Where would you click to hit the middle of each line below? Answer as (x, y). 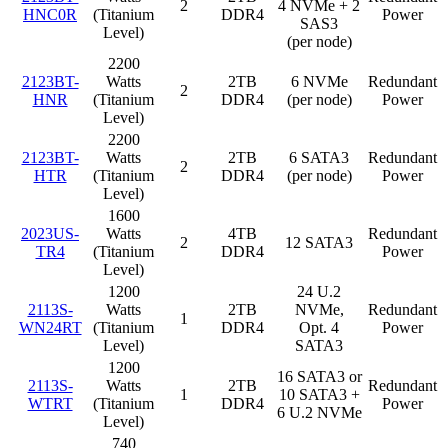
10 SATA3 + (319, 395)
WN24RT (50, 328)
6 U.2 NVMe (319, 413)
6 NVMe (319, 82)
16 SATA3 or (319, 377)
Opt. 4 (319, 328)
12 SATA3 (319, 243)
